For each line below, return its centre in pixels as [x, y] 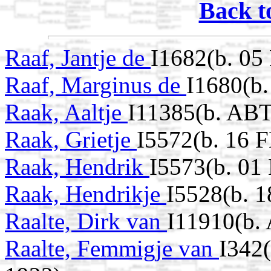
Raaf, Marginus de [96, 85]
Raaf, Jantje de [78, 58]
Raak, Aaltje [66, 113]
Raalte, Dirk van [86, 221]
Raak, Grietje [71, 140]
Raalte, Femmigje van [112, 249]
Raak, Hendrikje [86, 194]
